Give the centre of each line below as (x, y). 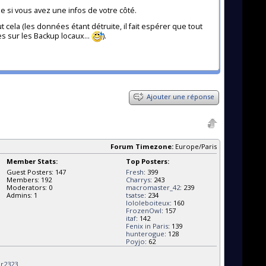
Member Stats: (32, 161)
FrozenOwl (144, 210)
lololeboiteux (148, 202)
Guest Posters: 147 (37, 172)
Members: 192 (29, 179)
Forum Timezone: (143, 146)
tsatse (135, 195)
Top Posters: (148, 161)
